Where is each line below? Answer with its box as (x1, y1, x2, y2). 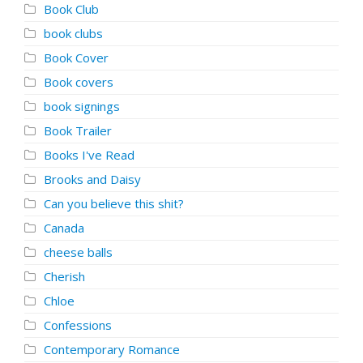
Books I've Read (44, 147, 135, 163)
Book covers (44, 74, 113, 90)
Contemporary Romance (44, 341, 180, 357)
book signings (44, 98, 120, 114)
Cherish (44, 268, 85, 284)
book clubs (44, 25, 103, 41)
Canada (44, 220, 84, 236)
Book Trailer (44, 122, 112, 139)
